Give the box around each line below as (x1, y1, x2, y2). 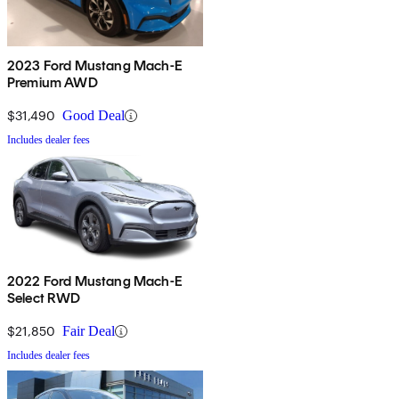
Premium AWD (7, 74, 98, 92)
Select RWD (7, 289, 81, 307)
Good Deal (62, 108, 125, 124)
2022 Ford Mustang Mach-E (7, 273, 183, 290)
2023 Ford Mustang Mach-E (7, 57, 183, 75)
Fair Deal (62, 323, 115, 339)
